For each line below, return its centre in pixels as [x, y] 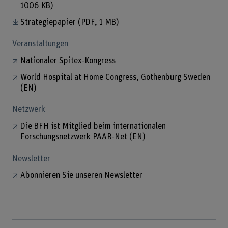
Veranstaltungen [40, 44]
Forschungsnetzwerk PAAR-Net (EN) [83, 137]
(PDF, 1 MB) [98, 22]
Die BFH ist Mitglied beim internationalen [93, 126]
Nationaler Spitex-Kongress [68, 60]
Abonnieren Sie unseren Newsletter [81, 175]
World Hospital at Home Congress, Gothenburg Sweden [115, 77]
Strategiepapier [49, 22]
